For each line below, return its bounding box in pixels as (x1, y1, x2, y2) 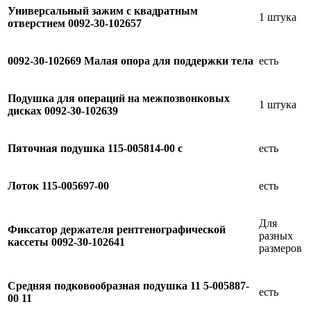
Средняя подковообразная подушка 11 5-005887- (8, 279, 249, 292)
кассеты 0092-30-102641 (8, 235, 125, 248)
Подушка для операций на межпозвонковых (8, 92, 230, 104)
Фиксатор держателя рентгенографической (8, 223, 226, 235)
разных (259, 229, 293, 242)
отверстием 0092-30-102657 (8, 17, 142, 29)
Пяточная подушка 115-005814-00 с (8, 142, 183, 154)
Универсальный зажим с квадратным (8, 4, 198, 17)
